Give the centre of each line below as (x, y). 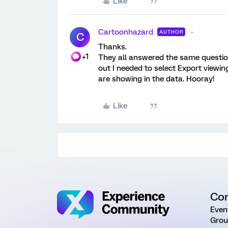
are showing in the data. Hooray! (156, 79)
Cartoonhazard (126, 32)
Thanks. (112, 47)
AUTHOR (171, 32)
